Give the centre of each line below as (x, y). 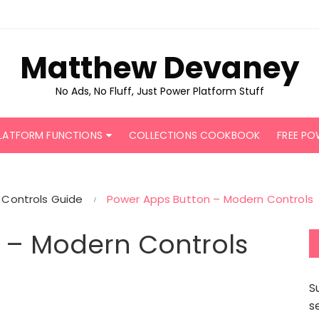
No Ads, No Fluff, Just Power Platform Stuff (159, 91)
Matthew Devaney (159, 68)
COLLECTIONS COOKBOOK (195, 135)
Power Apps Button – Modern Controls (210, 199)
